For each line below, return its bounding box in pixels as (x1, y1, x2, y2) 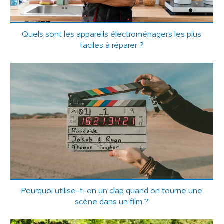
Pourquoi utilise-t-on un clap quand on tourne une (21, 185, 203, 196)
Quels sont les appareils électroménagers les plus (22, 28, 202, 40)
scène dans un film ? (74, 196, 149, 207)
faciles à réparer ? (79, 39, 144, 51)
